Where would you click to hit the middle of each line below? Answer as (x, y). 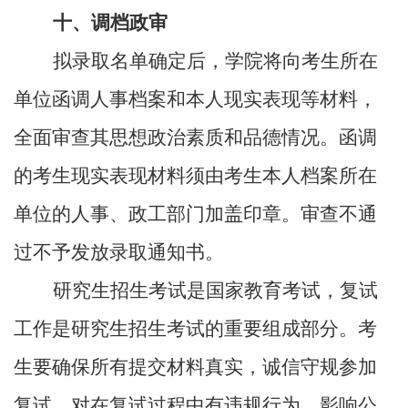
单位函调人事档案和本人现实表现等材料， (195, 99)
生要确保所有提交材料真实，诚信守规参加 (195, 367)
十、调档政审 (110, 23)
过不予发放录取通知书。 (119, 252)
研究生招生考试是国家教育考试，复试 (215, 291)
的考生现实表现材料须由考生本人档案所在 (195, 176)
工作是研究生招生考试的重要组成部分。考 (195, 329)
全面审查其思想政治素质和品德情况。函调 (195, 138)
